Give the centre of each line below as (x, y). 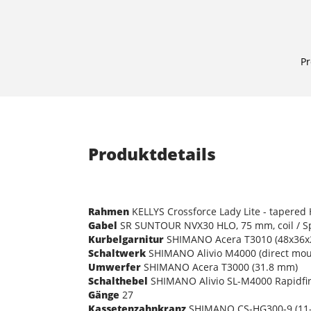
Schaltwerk (117, 253)
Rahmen (109, 211)
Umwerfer (115, 267)
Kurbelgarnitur (126, 239)
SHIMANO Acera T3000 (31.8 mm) (219, 267)
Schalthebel (118, 280)
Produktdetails (152, 153)
